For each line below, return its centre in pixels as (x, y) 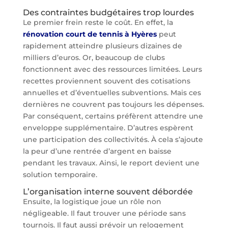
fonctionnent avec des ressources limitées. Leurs (112, 69)
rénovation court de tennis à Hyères (90, 34)
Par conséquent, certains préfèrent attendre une (113, 116)
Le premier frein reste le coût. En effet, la (98, 23)
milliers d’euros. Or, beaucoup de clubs (94, 58)
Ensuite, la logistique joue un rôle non (92, 202)
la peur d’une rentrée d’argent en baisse (97, 151)
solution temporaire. (60, 175)
